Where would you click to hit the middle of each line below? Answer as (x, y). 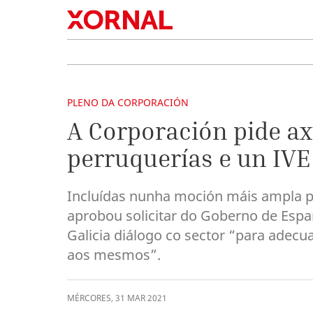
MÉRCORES (89, 298)
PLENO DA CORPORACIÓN (128, 102)
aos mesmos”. (114, 254)
